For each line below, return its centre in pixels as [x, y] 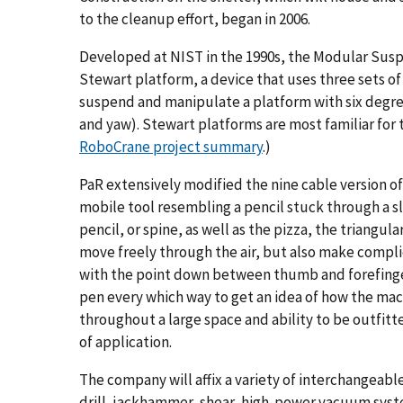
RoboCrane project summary [171, 146]
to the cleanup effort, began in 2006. [195, 18]
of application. [125, 341]
